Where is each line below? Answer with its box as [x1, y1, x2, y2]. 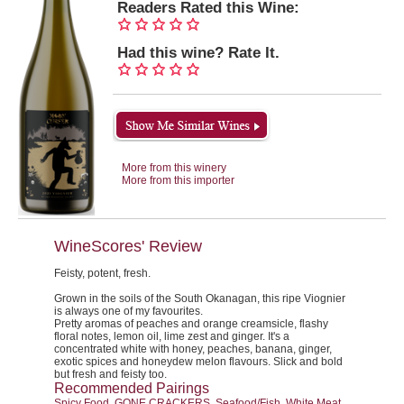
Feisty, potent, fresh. [54, 267, 151, 280]
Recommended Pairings [54, 381, 209, 396]
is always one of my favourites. [54, 305, 203, 317]
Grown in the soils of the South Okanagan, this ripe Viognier [54, 292, 345, 305]
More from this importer [122, 174, 234, 187]
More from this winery [122, 161, 226, 174]
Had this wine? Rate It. [117, 44, 280, 61]
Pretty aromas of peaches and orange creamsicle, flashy [54, 317, 328, 330]
